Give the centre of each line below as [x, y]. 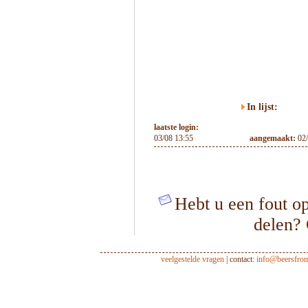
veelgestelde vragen [192, 259]
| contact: [240, 259]
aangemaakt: [274, 138]
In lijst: [262, 107]
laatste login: [176, 127]
